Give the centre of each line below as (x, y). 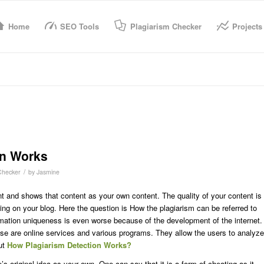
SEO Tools (80, 26)
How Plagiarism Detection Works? (69, 245)
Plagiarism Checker (166, 26)
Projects (247, 26)
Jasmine (48, 172)
